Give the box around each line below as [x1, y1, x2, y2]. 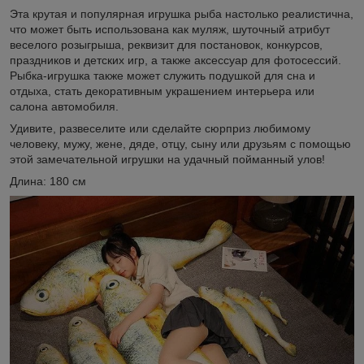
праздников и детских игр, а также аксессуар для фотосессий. [10, 53, 341, 67]
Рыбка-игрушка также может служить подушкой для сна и [10, 68, 315, 82]
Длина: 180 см [10, 174, 86, 188]
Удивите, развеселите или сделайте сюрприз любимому [10, 121, 310, 135]
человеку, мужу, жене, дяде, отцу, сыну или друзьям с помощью [10, 136, 351, 150]
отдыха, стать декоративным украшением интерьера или [10, 84, 314, 97]
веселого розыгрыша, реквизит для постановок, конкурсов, [10, 37, 323, 51]
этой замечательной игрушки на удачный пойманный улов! [10, 152, 325, 166]
